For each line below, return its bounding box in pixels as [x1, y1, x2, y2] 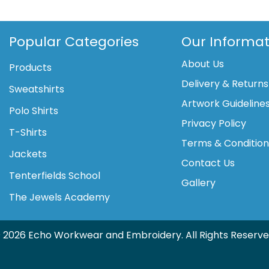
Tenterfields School [9, 168, 101, 183]
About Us [181, 56, 225, 71]
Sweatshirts [9, 82, 65, 96]
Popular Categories [9, 32, 139, 51]
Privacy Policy [181, 116, 247, 130]
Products [9, 60, 52, 74]
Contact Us [181, 156, 235, 170]
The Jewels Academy [9, 190, 110, 204]
